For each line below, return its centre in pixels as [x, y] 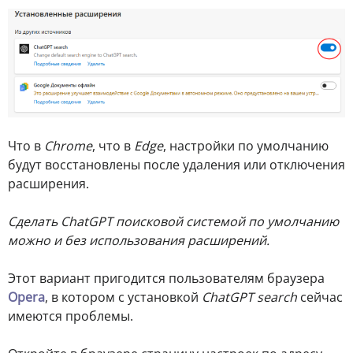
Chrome [68, 146]
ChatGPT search [249, 297]
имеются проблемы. [71, 316]
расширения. [48, 184]
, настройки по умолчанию [246, 146]
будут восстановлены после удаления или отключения [176, 165]
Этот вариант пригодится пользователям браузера [166, 279]
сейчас [320, 297]
